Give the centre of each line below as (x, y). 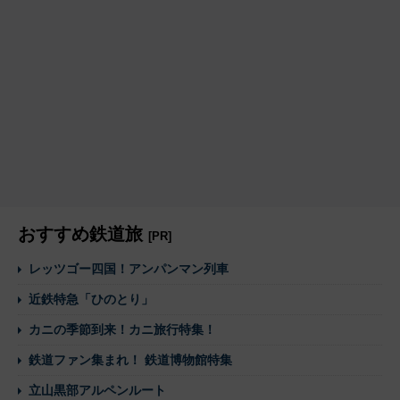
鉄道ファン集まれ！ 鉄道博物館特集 (130, 360)
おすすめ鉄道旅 (83, 234)
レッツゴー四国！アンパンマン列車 (129, 269)
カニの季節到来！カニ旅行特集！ (122, 330)
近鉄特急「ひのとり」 (91, 300)
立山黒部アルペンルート (97, 391)
